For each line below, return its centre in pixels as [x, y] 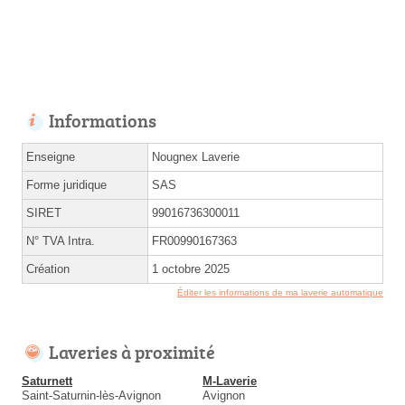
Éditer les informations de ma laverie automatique [280, 292]
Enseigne [51, 156]
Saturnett [47, 381]
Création [48, 268]
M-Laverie [230, 381]
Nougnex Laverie [196, 156]
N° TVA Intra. [61, 240]
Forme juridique [66, 184]
